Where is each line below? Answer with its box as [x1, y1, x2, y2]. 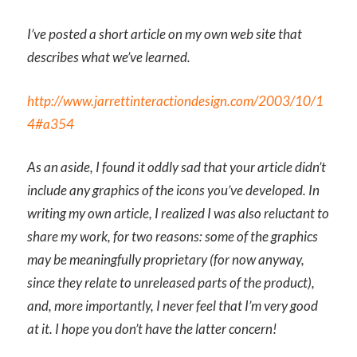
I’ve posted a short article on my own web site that [27, 25, 302, 43]
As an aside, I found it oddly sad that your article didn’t [27, 159, 326, 176]
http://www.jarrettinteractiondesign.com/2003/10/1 [27, 92, 324, 109]
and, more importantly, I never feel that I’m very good [27, 297, 318, 315]
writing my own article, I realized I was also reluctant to [27, 205, 329, 222]
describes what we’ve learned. [27, 49, 190, 66]
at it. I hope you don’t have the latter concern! [27, 320, 277, 338]
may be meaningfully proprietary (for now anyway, [27, 251, 304, 269]
